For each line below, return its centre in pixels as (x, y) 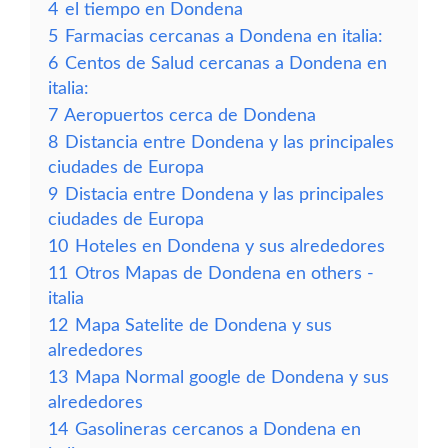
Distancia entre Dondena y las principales (229, 142)
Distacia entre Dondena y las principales (224, 194)
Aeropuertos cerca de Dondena (190, 115)
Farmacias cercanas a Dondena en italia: (224, 36)
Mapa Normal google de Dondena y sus (232, 377)
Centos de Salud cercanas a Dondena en (226, 63)
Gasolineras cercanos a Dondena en (218, 429)
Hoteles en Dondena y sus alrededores (230, 246)
